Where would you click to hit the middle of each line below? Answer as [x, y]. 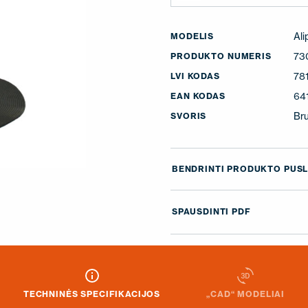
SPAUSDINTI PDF [211, 212]
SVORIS [189, 116]
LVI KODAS [195, 76]
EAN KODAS [198, 96]
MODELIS [192, 36]
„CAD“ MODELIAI [246, 294]
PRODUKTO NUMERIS [221, 56]
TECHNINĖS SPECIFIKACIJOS [92, 294]
